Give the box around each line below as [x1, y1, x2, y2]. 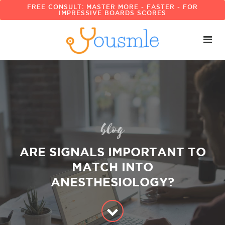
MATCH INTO [72, 160, 153, 174]
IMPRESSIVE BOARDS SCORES [59, 10, 166, 16]
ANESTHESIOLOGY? [51, 175, 174, 189]
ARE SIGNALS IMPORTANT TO [19, 145, 206, 159]
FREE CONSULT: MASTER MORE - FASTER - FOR [27, 4, 198, 10]
